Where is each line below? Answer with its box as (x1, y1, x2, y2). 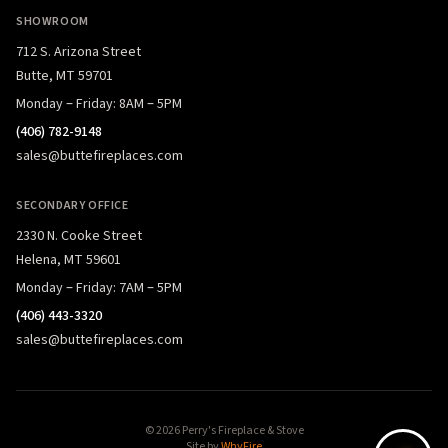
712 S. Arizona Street (16, 41, 141, 62)
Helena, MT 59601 (16, 249, 121, 270)
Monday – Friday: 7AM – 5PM (16, 277, 182, 298)
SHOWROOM (16, 12, 89, 30)
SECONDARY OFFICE (16, 196, 129, 214)
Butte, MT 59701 (16, 65, 113, 86)
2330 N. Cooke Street (16, 225, 142, 246)
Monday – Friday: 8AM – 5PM (16, 93, 182, 114)
